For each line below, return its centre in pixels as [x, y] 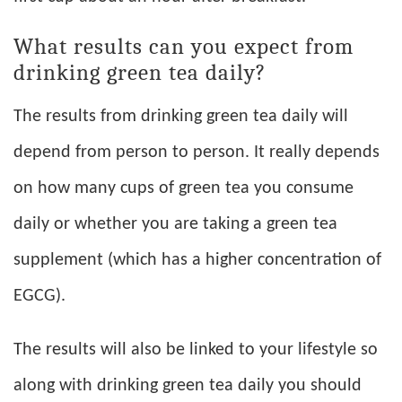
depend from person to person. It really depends [197, 153]
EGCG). [39, 297]
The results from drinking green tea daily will [181, 117]
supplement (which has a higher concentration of [197, 261]
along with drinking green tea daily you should [188, 386]
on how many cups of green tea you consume [184, 189]
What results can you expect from [184, 47]
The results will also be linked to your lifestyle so [196, 350]
